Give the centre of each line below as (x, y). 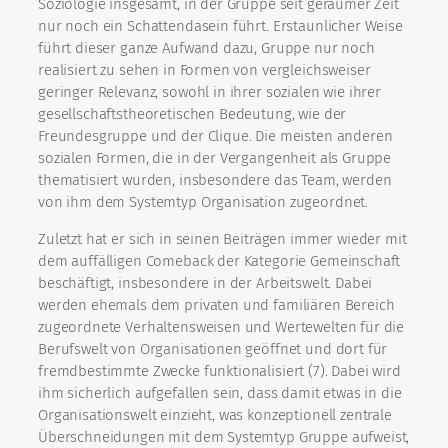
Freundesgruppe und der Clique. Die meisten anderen (215, 136)
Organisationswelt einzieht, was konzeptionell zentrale (215, 415)
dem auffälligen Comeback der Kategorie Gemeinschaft (219, 261)
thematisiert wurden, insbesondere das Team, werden (215, 180)
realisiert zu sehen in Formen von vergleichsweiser (204, 70)
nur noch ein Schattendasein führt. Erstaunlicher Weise (220, 26)
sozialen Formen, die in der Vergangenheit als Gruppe (215, 158)
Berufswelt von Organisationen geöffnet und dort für (213, 349)
